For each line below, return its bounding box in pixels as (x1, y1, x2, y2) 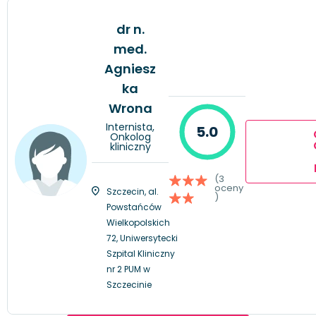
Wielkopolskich (107, 216, 170, 229)
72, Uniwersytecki (107, 231, 178, 244)
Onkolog (109, 129, 151, 144)
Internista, (106, 119, 154, 134)
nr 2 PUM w (107, 262, 150, 275)
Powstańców (107, 200, 162, 213)
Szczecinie (107, 278, 152, 291)
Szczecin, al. (107, 185, 159, 197)
